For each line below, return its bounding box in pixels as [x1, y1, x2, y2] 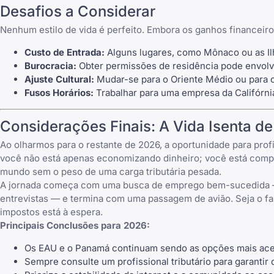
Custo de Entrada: [24, 46, 105, 59]
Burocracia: [24, 60, 76, 72]
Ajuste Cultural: [24, 73, 94, 86]
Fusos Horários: [24, 87, 94, 99]
